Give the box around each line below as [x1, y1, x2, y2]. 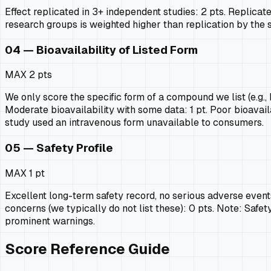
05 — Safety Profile [5, 140, 113, 155]
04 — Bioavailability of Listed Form [5, 42, 198, 57]
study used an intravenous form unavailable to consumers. [5, 116, 264, 129]
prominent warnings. [5, 214, 95, 227]
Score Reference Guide [5, 239, 170, 258]
